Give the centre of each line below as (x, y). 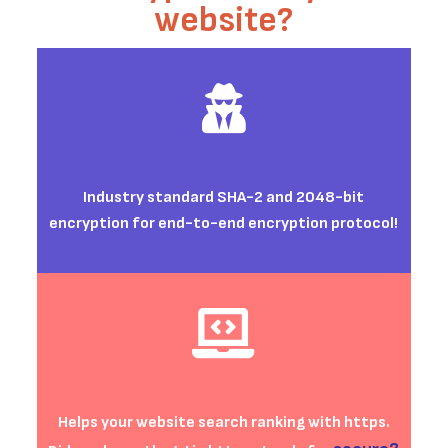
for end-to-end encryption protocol (263, 224)
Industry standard (150, 198)
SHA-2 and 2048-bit (291, 198)
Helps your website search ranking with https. (223, 423)
